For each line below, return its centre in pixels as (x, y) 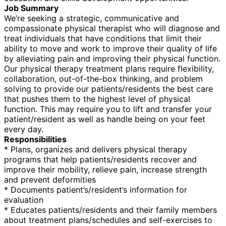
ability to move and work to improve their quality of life (110, 48)
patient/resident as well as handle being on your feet (105, 119)
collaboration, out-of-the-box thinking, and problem (103, 78)
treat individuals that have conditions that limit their (103, 38)
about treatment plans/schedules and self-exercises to (108, 220)
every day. (24, 129)
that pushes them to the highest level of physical (97, 99)
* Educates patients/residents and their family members (110, 210)
